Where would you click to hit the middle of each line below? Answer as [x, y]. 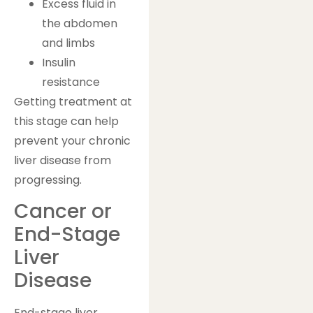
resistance [71, 82]
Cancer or [63, 212]
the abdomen [80, 23]
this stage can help [66, 121]
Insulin [59, 62]
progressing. [48, 180]
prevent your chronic [72, 140]
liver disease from [63, 160]
